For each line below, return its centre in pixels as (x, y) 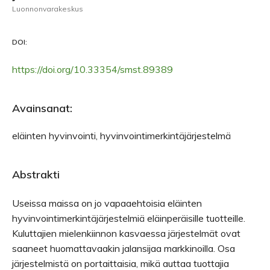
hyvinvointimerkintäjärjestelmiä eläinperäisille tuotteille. (129, 218)
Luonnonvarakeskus (48, 9)
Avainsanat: (42, 108)
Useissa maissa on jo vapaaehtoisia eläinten (107, 203)
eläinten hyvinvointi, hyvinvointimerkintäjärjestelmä (121, 136)
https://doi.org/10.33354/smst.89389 (93, 69)
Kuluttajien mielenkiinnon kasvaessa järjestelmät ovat (126, 233)
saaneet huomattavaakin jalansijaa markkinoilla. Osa (124, 248)
